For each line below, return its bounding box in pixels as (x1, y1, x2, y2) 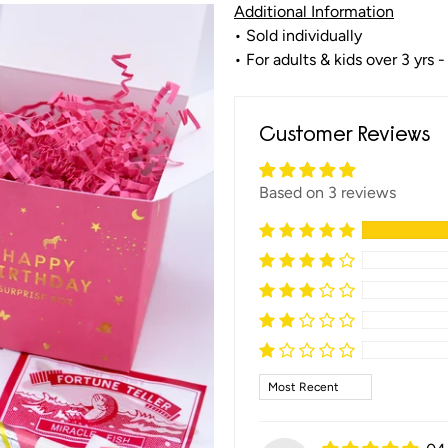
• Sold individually (234, 26, 362, 46)
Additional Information (234, 2, 394, 22)
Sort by (258, 374, 309, 394)
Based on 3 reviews (259, 183, 396, 203)
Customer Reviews (259, 125, 430, 148)
